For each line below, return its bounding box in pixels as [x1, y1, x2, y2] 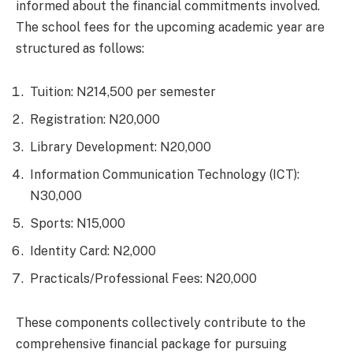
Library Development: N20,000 [30, 139, 211, 155]
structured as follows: [16, 40, 144, 56]
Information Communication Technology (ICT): [30, 167, 299, 183]
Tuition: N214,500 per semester [30, 84, 216, 100]
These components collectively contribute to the [16, 314, 306, 330]
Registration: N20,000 [30, 112, 160, 128]
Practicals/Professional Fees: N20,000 [30, 271, 257, 287]
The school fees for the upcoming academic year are [16, 19, 325, 35]
